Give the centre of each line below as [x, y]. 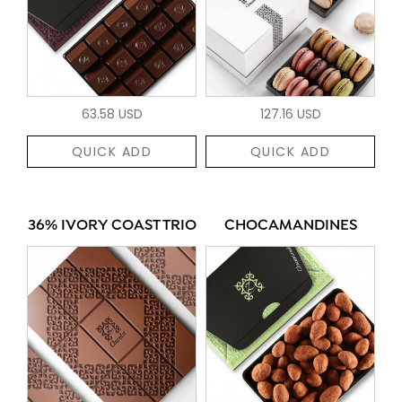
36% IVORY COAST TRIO [112, 226]
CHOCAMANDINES [290, 226]
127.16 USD [290, 114]
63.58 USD [112, 114]
